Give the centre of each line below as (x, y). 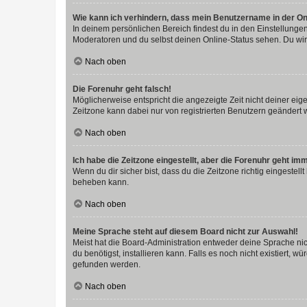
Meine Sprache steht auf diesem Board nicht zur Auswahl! (185, 231)
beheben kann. (101, 182)
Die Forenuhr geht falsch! (122, 89)
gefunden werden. (107, 264)
